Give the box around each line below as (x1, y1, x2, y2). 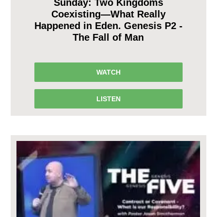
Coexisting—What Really (51, 8, 166, 19)
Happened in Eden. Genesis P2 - (34, 20, 183, 31)
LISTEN (96, 94, 121, 103)
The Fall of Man (73, 31, 144, 43)
